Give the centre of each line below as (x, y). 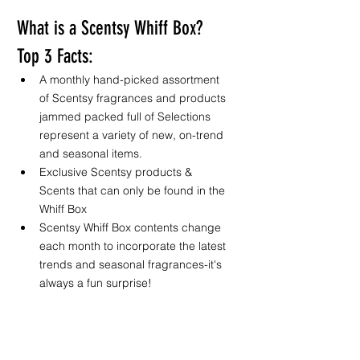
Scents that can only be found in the (134, 190)
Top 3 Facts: (55, 56)
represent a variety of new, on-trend (133, 135)
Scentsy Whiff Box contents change (132, 227)
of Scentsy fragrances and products (134, 98)
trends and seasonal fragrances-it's (132, 264)
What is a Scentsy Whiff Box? (112, 28)
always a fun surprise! (97, 283)
